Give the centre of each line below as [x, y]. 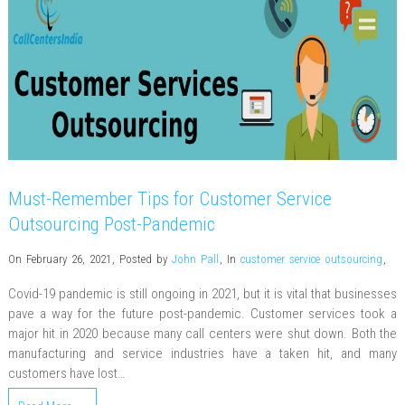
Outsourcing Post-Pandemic [111, 224]
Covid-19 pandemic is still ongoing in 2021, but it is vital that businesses [202, 293]
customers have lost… [66, 373]
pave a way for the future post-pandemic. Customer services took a [202, 313]
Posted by [145, 259]
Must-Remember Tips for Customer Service [170, 198]
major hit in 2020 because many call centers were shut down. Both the [202, 333]
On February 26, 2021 [59, 259]
